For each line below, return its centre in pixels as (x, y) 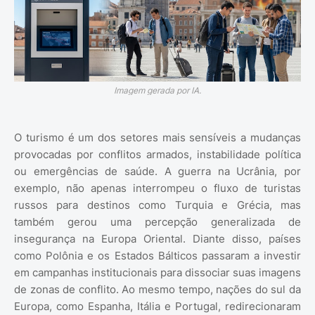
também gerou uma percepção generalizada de (157, 222)
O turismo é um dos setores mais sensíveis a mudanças (157, 138)
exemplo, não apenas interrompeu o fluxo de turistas (157, 188)
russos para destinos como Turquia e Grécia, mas (157, 205)
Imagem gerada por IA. (157, 91)
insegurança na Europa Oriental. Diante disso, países (157, 239)
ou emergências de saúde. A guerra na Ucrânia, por (157, 172)
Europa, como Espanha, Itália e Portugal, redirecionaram (157, 307)
